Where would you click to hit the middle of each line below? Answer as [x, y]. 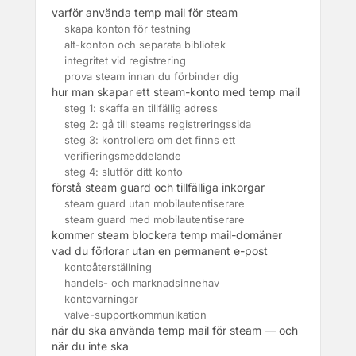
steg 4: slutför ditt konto [124, 172]
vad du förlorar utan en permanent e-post [160, 251]
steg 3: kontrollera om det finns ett [150, 140]
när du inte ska [90, 346]
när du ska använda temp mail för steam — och [175, 330]
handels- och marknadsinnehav [142, 283]
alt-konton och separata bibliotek [145, 44]
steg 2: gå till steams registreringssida [158, 124]
